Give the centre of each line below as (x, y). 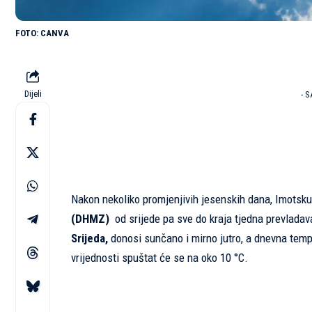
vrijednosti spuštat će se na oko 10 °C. (159, 258)
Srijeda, (89, 239)
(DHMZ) (90, 219)
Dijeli (33, 94)
